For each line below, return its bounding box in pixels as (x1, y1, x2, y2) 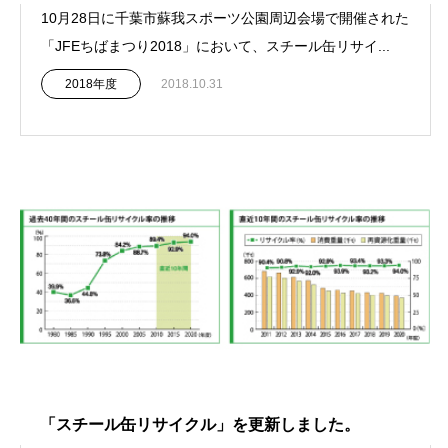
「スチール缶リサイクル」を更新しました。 (40, 416, 360, 434)
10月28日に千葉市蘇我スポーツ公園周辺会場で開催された (41, 10, 409, 27)
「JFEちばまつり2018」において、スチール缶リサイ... (41, 38, 390, 55)
